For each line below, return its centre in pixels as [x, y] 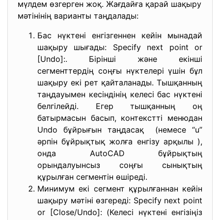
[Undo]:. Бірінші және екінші [120, 59]
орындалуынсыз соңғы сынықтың [120, 165]
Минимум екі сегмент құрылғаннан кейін [120, 189]
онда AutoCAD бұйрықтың [120, 153]
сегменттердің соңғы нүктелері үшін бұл [120, 71]
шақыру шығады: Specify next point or [120, 47]
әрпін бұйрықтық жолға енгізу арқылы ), [120, 141]
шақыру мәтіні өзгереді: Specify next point [120, 200]
